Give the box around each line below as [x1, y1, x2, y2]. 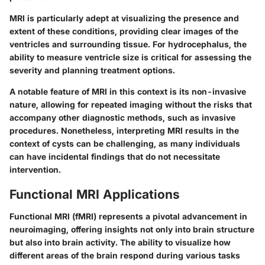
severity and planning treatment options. [9, 64, 175, 75]
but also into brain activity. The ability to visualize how [9, 237, 231, 247]
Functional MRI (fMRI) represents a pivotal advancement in [9, 211, 247, 221]
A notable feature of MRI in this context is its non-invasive [9, 86, 246, 96]
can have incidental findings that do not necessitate [9, 151, 220, 161]
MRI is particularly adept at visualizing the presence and [9, 12, 239, 23]
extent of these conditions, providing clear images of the [9, 25, 238, 36]
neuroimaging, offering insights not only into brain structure [9, 224, 254, 234]
